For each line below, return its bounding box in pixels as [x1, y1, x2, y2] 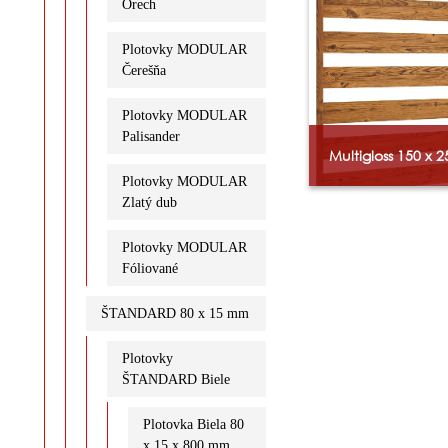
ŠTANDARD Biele [121, 371, 230, 387]
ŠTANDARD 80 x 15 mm [100, 305, 249, 321]
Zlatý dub [121, 194, 177, 210]
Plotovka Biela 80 [142, 416, 244, 432]
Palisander [121, 128, 180, 144]
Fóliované [121, 260, 178, 276]
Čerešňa [121, 62, 166, 78]
